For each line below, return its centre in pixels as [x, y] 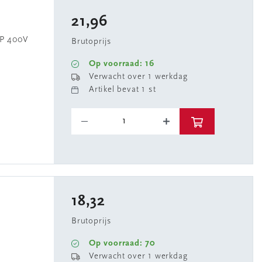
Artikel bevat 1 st [123, 90]
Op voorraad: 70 [122, 244]
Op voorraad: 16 [122, 64]
